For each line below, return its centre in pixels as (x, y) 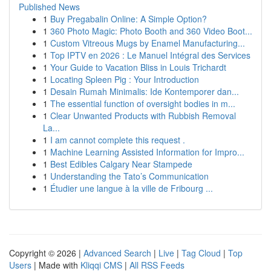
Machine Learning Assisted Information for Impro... (147, 152)
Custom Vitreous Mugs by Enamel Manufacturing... (148, 43)
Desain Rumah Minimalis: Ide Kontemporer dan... (145, 91)
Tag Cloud (201, 253)
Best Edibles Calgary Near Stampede (121, 164)
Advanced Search (117, 253)
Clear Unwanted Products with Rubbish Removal (143, 116)
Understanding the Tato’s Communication (129, 176)
